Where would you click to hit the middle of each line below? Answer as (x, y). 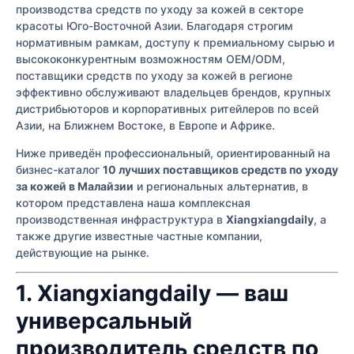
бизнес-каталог (59, 170)
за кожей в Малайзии (75, 186)
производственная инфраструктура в (121, 220)
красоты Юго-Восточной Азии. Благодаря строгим (154, 25)
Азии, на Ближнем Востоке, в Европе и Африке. (145, 125)
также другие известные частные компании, (139, 236)
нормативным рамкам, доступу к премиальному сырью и (175, 42)
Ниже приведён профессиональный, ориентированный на (173, 153)
